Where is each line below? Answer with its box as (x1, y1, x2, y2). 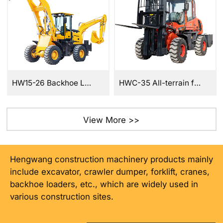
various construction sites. (9, 192, 113, 202)
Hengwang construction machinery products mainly (9, 154, 213, 165)
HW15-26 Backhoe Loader (85, 78, 92, 88)
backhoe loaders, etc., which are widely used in (9, 179, 198, 190)
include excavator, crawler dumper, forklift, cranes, (9, 167, 210, 177)
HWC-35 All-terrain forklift (194, 78, 201, 88)
